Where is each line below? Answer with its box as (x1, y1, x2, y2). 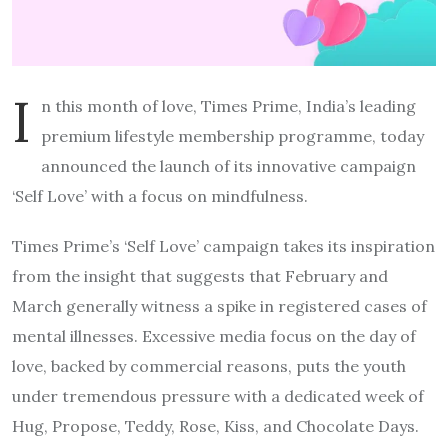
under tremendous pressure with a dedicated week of (12, 385, 424, 406)
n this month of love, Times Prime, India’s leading (41, 95, 416, 116)
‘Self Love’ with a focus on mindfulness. (12, 185, 308, 206)
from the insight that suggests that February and (12, 265, 388, 286)
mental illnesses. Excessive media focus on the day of (12, 325, 416, 346)
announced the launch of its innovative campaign (41, 155, 416, 176)
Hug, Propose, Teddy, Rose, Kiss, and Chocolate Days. (12, 415, 419, 436)
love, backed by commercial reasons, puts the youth (12, 355, 406, 376)
